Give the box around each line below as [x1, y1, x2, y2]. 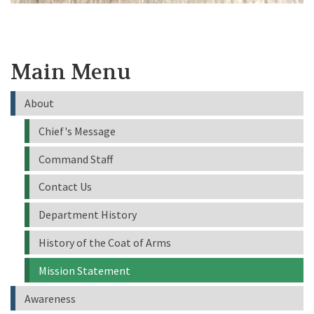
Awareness [24, 291, 76, 306]
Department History [38, 207, 137, 222]
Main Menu [11, 58, 131, 86]
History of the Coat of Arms [38, 235, 171, 250]
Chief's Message [38, 123, 116, 138]
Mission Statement [38, 263, 130, 278]
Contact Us [38, 179, 92, 194]
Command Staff [38, 151, 113, 166]
